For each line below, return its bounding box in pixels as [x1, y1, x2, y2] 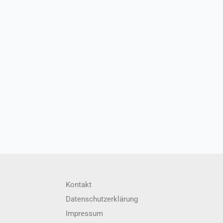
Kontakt [66, 180, 92, 190]
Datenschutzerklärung [66, 195, 138, 204]
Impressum [66, 209, 103, 219]
